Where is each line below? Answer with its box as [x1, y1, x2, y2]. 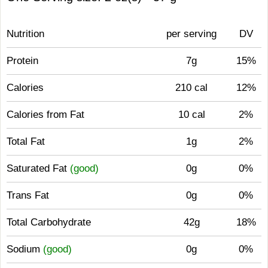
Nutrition [7, 28, 44, 39]
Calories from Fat [7, 109, 84, 120]
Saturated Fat [7, 163, 70, 174]
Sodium [7, 243, 43, 255]
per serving [166, 28, 217, 39]
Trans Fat [7, 190, 49, 201]
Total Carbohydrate [7, 217, 91, 228]
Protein [7, 55, 38, 66]
